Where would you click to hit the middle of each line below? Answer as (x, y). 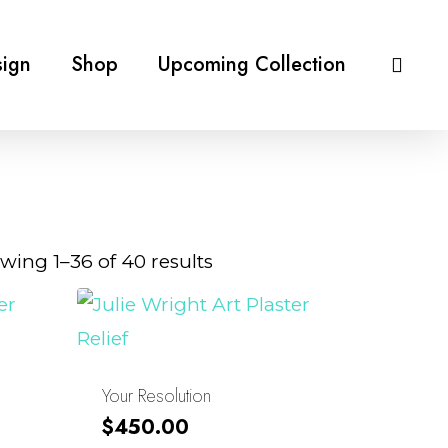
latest (237, 340)
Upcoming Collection (252, 64)
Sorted (243, 260)
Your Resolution (157, 396)
